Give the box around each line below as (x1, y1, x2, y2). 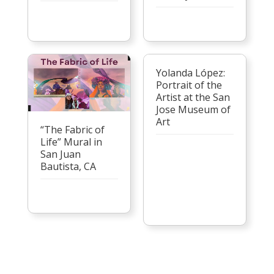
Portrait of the (155, 78, 222, 92)
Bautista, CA (40, 160, 96, 174)
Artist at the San (155, 90, 230, 104)
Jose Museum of (155, 102, 231, 116)
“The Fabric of (40, 123, 105, 137)
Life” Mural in (40, 135, 102, 149)
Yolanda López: (155, 65, 225, 80)
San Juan (40, 147, 81, 161)
